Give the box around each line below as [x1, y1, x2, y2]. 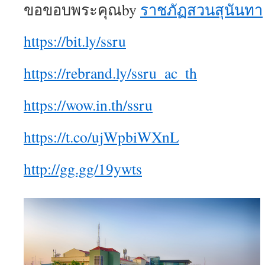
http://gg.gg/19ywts [24, 159, 142, 179]
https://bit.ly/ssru [24, 31, 126, 51]
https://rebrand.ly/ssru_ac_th [24, 63, 197, 83]
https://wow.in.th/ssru [24, 95, 153, 115]
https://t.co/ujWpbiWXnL [24, 127, 179, 147]
